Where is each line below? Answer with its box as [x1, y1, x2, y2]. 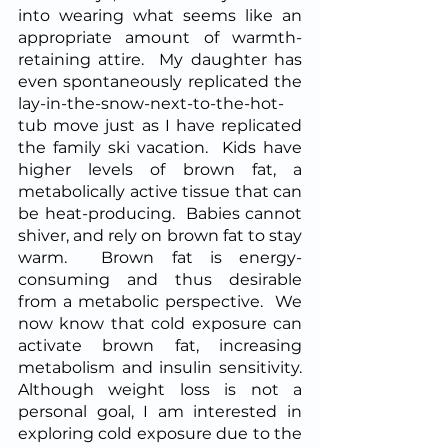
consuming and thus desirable [18, 269, 302, 289]
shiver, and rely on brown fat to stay [18, 225, 302, 245]
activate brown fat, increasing [18, 335, 302, 355]
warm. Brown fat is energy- [18, 247, 302, 267]
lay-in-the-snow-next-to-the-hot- [18, 93, 284, 113]
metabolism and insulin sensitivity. [18, 357, 302, 377]
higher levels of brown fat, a [18, 159, 302, 179]
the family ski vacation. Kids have [18, 137, 302, 157]
